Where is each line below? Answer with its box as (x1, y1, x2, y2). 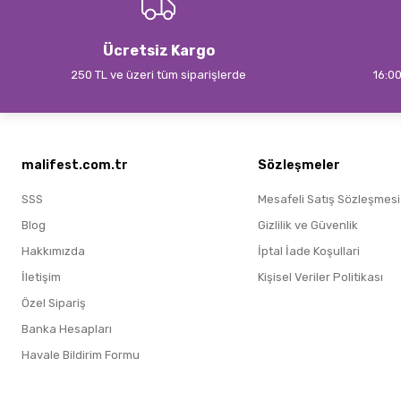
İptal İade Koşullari (258, 244, 360, 258)
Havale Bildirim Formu (21, 348, 140, 362)
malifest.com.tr (21, 158, 128, 173)
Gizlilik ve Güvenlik (258, 218, 358, 232)
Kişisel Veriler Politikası (258, 270, 383, 284)
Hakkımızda (21, 244, 85, 258)
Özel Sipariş (21, 296, 86, 310)
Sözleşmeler (258, 158, 340, 173)
